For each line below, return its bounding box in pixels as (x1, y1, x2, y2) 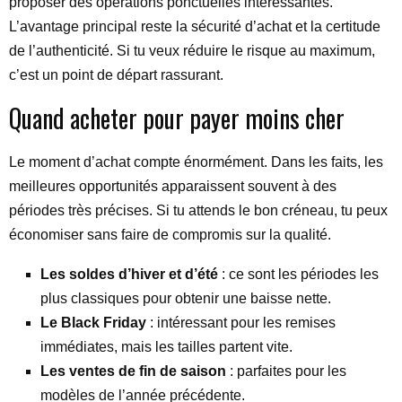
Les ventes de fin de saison (40, 363, 226, 379)
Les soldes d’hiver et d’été (40, 267, 218, 282)
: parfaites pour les (226, 363, 346, 379)
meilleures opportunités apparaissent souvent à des (9, 179, 336, 194)
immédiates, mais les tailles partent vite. (40, 339, 293, 354)
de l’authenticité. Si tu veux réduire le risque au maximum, (9, 43, 375, 58)
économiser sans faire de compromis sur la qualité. (9, 227, 331, 242)
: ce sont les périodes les (218, 267, 379, 282)
